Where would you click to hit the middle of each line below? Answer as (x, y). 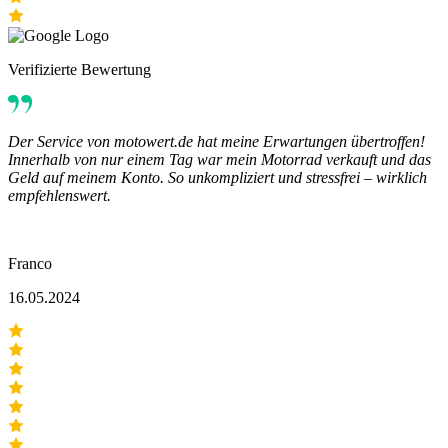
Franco (30, 264)
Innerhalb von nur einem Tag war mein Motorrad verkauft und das (219, 160)
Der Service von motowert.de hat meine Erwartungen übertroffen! (216, 142)
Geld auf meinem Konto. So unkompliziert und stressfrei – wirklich (217, 178)
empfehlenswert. (59, 196)
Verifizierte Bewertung (79, 70)
